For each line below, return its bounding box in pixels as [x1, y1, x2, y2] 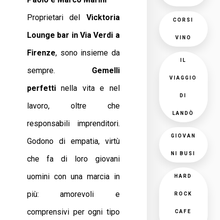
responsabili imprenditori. [27, 119, 120, 128]
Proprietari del [27, 13, 86, 22]
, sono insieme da [55, 48, 120, 57]
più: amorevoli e [27, 190, 120, 199]
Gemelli [91, 66, 120, 75]
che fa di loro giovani [27, 154, 120, 164]
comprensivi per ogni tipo [27, 207, 120, 217]
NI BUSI [171, 151, 196, 156]
